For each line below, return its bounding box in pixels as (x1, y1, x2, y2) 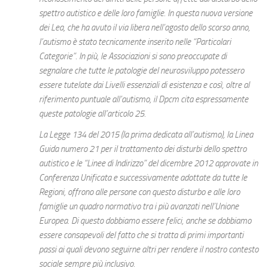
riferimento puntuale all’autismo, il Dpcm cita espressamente (39, 94, 248, 105)
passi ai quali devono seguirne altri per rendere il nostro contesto (39, 244, 258, 255)
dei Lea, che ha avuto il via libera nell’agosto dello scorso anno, (39, 22, 250, 33)
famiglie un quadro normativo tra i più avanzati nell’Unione (39, 201, 239, 212)
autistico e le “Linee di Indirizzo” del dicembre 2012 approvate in (39, 158, 258, 169)
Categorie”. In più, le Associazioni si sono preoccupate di (39, 51, 227, 62)
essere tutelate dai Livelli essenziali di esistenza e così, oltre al (39, 80, 249, 90)
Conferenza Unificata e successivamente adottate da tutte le (39, 172, 247, 184)
